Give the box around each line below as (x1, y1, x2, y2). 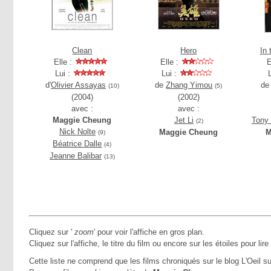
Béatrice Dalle (53, 139, 102, 148)
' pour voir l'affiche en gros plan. (94, 227, 204, 237)
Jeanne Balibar (49, 151, 102, 160)
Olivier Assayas (50, 80, 106, 90)
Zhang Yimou (166, 80, 213, 90)
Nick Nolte (59, 127, 96, 136)
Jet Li (174, 116, 194, 125)
